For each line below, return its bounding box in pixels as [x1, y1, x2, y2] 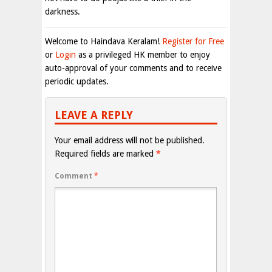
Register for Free [162, 36, 224, 46]
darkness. [45, 7, 80, 16]
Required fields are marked [55, 149, 156, 158]
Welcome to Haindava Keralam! [45, 36, 162, 46]
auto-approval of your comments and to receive [45, 63, 222, 73]
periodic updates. [45, 76, 109, 86]
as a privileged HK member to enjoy [76, 50, 210, 59]
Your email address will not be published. [55, 135, 205, 145]
